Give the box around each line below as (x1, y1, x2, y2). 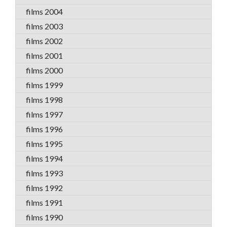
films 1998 (26, 95, 63, 104)
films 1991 (26, 198, 63, 207)
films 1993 (26, 168, 63, 178)
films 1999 (26, 80, 63, 90)
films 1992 (26, 183, 63, 193)
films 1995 (26, 139, 63, 148)
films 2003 (26, 21, 63, 31)
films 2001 (26, 51, 63, 60)
